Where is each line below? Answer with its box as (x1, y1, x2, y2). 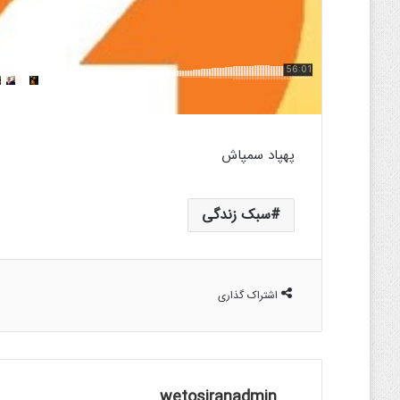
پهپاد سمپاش (221, 145, 296, 166)
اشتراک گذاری (218, 287, 279, 304)
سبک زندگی (202, 204, 271, 226)
